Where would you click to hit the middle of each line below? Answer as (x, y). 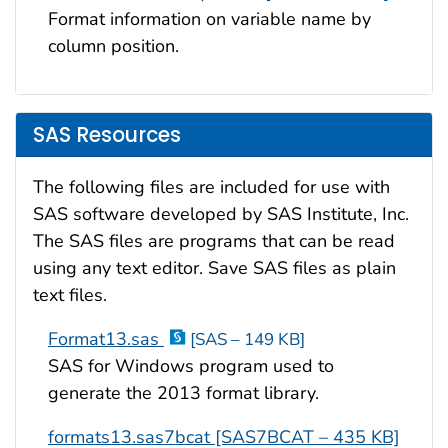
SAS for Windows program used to (191, 366)
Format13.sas (106, 339)
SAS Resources (107, 134)
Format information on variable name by (209, 19)
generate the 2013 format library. (183, 393)
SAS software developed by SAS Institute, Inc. (221, 214)
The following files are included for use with (211, 187)
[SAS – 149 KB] (247, 340)
